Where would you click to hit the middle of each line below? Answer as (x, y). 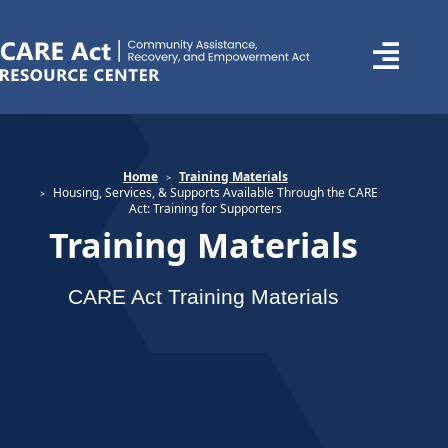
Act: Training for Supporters (205, 208)
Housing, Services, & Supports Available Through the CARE (216, 192)
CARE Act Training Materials (204, 296)
